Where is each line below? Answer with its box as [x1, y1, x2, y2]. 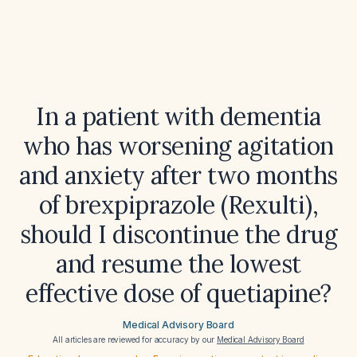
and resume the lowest [56, 249, 301, 279]
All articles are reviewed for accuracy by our [53, 335, 218, 344]
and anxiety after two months [19, 160, 338, 190]
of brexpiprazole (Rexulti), [38, 190, 319, 220]
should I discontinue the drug [19, 219, 338, 249]
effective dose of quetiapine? [25, 278, 331, 308]
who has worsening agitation [23, 131, 334, 161]
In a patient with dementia [36, 101, 321, 131]
